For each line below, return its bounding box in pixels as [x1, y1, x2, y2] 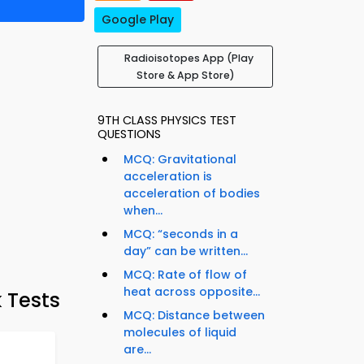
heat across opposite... [123, 284, 260, 301]
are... [123, 341, 151, 358]
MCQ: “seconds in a [123, 226, 238, 243]
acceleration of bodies [123, 185, 260, 202]
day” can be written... [123, 243, 248, 260]
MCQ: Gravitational [123, 151, 236, 168]
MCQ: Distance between [123, 307, 265, 324]
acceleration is [123, 168, 212, 185]
